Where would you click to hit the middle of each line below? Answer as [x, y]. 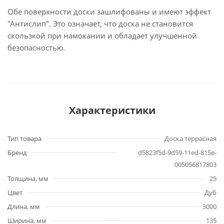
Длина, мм [24, 206]
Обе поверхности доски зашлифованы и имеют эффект [109, 11]
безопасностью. [36, 47]
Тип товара [24, 138]
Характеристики [112, 110]
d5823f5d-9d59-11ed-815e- [177, 152]
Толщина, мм [28, 178]
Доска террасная [190, 138]
